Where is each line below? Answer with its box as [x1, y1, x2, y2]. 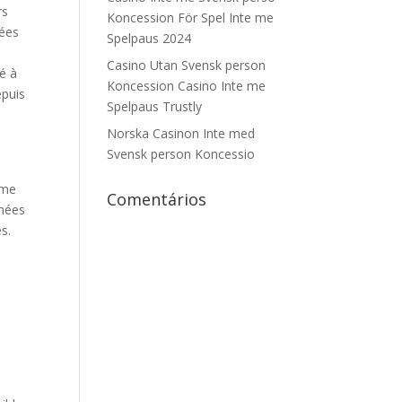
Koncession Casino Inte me [107, 77, 267, 94]
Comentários [107, 188, 207, 210]
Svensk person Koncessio [107, 145, 256, 162]
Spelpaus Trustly [107, 98, 203, 115]
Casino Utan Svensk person [107, 57, 267, 74]
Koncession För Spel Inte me [107, 9, 275, 26]
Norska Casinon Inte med [107, 125, 256, 142]
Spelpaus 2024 [107, 30, 192, 47]
